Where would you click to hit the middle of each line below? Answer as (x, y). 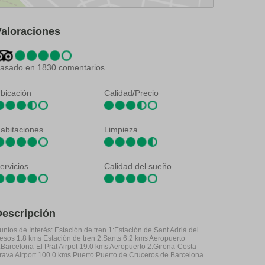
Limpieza (121, 129)
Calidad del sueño (138, 166)
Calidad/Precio (131, 93)
